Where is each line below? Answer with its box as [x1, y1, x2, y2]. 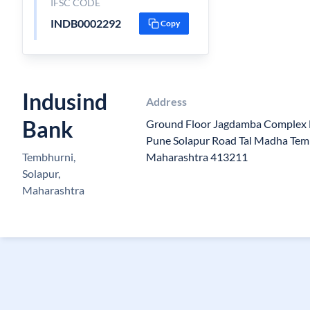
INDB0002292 [50, 17, 121, 30]
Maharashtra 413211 [146, 150, 248, 163]
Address [146, 95, 187, 108]
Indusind [22, 88, 107, 115]
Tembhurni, [22, 150, 75, 163]
